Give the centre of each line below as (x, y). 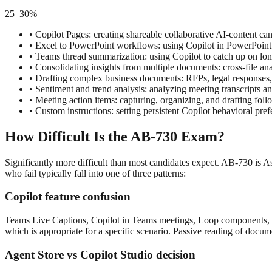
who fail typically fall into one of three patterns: (95, 173)
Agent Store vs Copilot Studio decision (100, 254)
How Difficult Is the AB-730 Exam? (115, 136)
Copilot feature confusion (68, 197)
